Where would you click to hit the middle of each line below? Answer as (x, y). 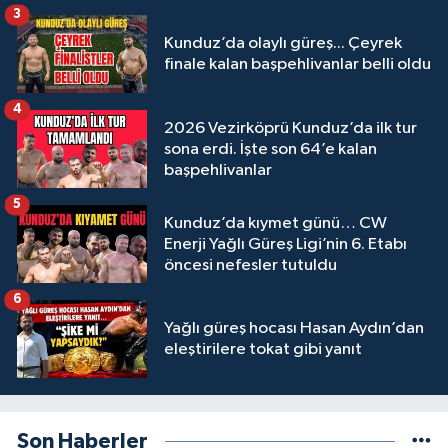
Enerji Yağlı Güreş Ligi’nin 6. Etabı (285, 244)
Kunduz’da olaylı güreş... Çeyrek (283, 44)
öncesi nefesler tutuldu (250, 265)
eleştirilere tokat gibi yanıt (263, 350)
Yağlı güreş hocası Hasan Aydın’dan (294, 329)
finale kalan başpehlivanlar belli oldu (297, 65)
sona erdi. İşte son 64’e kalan (270, 149)
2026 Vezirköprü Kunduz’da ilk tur (290, 128)
